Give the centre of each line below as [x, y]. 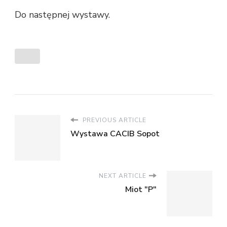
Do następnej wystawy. [62, 14]
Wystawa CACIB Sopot [115, 134]
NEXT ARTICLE [123, 176]
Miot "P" [141, 189]
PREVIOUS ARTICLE [113, 120]
